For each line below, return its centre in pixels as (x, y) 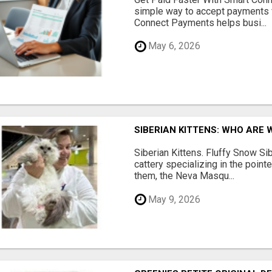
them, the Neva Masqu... (185, 176)
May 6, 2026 (173, 46)
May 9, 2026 (173, 199)
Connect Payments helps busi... (201, 22)
